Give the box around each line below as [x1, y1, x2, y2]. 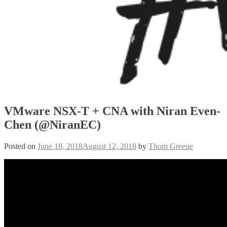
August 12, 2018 [83, 141, 136, 150]
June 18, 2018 [37, 141, 83, 150]
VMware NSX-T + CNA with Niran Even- [4, 104, 220, 118]
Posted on [4, 141, 37, 150]
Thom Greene [148, 141, 193, 150]
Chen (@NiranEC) [4, 118, 101, 131]
